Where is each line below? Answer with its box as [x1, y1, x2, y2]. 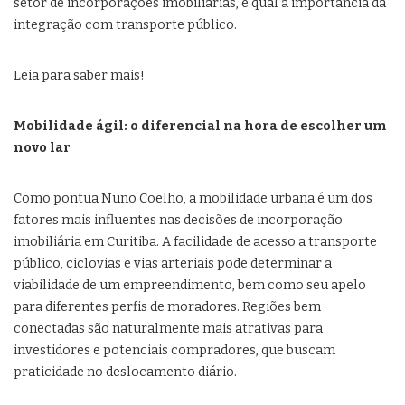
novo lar [14, 140, 71, 156]
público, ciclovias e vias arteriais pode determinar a [14, 256, 332, 272]
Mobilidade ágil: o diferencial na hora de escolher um [14, 118, 386, 135]
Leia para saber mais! [14, 68, 145, 84]
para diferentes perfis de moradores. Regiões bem [14, 299, 321, 316]
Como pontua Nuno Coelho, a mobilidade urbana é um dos [14, 191, 372, 207]
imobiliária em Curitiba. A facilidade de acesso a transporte [14, 234, 377, 250]
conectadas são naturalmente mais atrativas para [14, 321, 323, 337]
